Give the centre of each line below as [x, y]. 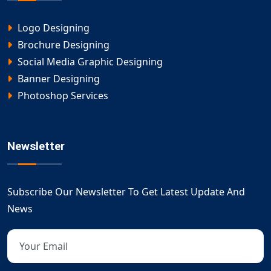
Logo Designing [52, 28]
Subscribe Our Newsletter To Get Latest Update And [126, 192]
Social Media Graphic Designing [89, 62]
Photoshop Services [62, 96]
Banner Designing [57, 79]
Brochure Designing [62, 45]
